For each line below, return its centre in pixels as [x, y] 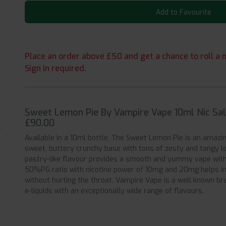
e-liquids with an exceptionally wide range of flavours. [115, 191]
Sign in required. [56, 69]
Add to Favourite [183, 13]
